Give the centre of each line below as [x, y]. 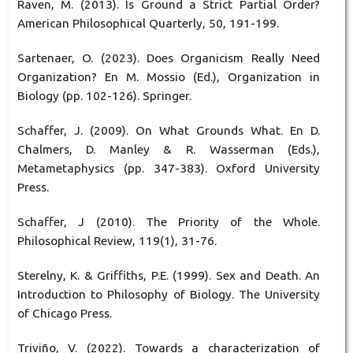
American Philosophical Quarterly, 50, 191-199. [148, 24]
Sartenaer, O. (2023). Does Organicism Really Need [169, 58]
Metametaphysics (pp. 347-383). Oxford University [169, 169]
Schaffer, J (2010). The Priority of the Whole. [169, 222]
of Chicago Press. [64, 314]
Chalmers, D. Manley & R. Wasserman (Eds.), [169, 150]
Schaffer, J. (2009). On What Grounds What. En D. [169, 131]
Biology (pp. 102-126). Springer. [104, 96]
